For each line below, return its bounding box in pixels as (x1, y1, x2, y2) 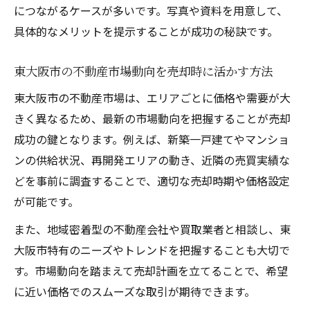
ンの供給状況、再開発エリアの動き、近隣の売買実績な (14, 151, 290, 168)
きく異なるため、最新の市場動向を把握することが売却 (14, 109, 291, 127)
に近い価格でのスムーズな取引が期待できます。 (14, 282, 255, 300)
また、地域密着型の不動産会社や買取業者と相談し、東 (14, 220, 291, 237)
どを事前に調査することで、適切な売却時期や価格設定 (14, 172, 290, 189)
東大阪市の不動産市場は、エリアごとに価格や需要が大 (14, 89, 291, 106)
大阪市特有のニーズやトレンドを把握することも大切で (14, 241, 290, 258)
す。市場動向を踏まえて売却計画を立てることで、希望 (14, 262, 288, 279)
